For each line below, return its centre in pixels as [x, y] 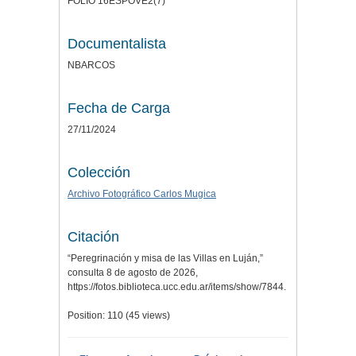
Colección [99, 172]
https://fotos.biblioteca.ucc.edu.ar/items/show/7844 [176, 286]
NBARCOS [91, 65]
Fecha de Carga [119, 108]
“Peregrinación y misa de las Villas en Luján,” [165, 258]
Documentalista [117, 43]
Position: [87, 315]
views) [155, 315]
